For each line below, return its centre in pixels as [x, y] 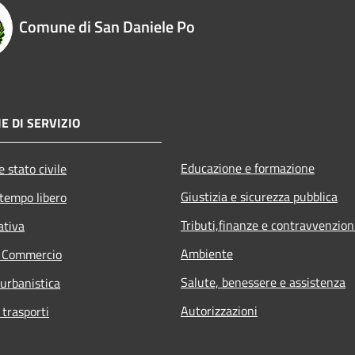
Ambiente [207, 253]
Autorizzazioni [219, 310]
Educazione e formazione [248, 168]
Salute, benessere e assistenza [263, 282]
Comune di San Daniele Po [107, 26]
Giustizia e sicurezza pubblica [259, 196]
